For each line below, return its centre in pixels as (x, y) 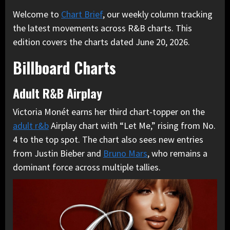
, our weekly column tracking (158, 14)
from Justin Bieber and (58, 154)
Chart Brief (82, 14)
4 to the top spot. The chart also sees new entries (108, 140)
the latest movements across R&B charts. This (102, 28)
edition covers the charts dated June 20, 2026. (101, 42)
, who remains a (177, 154)
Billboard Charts (64, 68)
